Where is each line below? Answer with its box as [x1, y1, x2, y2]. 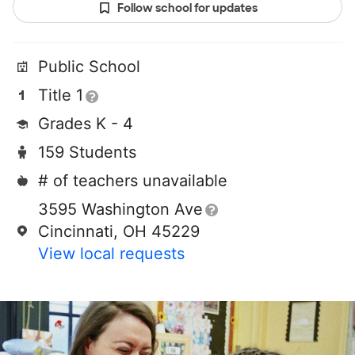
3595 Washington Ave [38, 200, 203, 219]
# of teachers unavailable [38, 171, 227, 191]
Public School [38, 57, 140, 77]
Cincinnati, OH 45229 [38, 222, 200, 242]
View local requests [38, 244, 185, 264]
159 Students [38, 143, 136, 162]
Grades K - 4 [38, 114, 133, 134]
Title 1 [38, 86, 83, 105]
